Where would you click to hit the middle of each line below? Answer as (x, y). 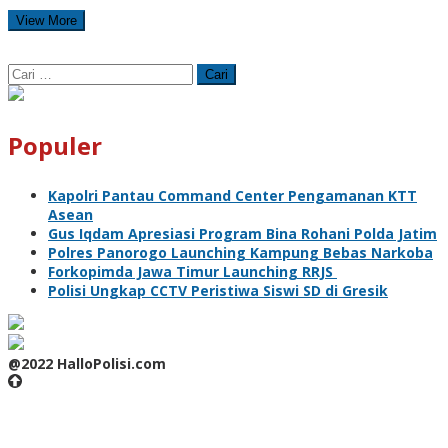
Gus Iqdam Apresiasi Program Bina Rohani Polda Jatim (242, 233)
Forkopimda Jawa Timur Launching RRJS (192, 271)
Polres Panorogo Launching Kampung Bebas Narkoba (240, 252)
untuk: (30, 91)
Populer (55, 145)
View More (46, 20)
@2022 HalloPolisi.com (87, 363)
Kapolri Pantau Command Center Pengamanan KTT (232, 195)
